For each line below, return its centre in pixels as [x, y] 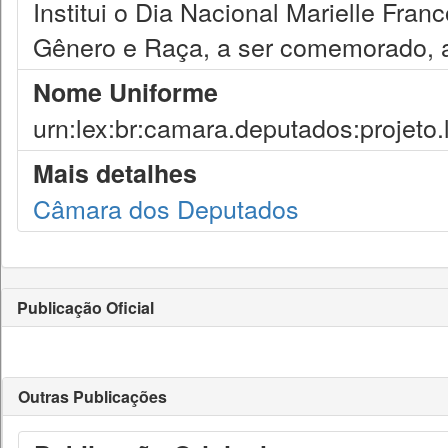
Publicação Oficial [85, 307]
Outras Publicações [92, 396]
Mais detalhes [115, 173]
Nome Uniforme [125, 92]
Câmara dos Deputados [166, 208]
